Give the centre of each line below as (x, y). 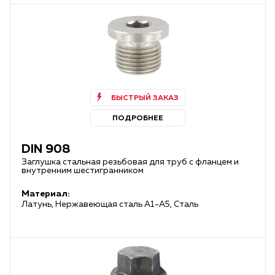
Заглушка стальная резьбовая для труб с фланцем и (130, 162)
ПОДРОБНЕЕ (138, 118)
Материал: (46, 194)
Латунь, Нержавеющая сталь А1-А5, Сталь (110, 204)
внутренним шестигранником (83, 171)
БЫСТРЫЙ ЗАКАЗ (145, 98)
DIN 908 (46, 149)
